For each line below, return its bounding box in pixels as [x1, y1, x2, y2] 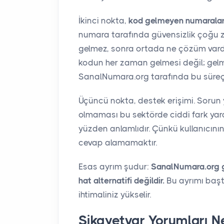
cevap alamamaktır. [78, 137, 157, 147]
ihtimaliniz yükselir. [78, 189, 151, 199]
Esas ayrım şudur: [78, 161, 151, 171]
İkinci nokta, [78, 15, 128, 25]
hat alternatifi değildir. [78, 175, 164, 185]
